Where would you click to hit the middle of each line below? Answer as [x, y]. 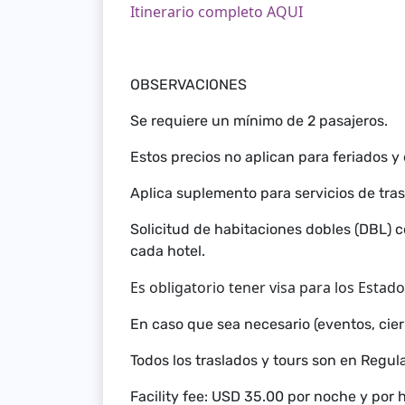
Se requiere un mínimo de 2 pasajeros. [259, 121]
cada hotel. [171, 251]
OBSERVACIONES [188, 85]
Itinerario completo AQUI [217, 12]
